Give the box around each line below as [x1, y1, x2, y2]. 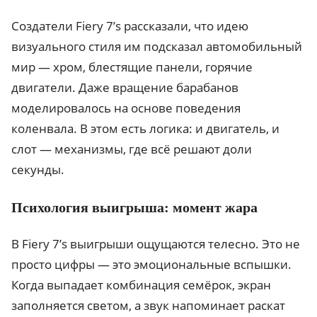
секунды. [11, 161, 64, 178]
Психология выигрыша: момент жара [11, 200, 258, 216]
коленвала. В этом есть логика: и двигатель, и [11, 120, 279, 137]
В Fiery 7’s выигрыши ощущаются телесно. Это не [11, 236, 300, 253]
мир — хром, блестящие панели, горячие [11, 59, 253, 76]
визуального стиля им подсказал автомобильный [11, 38, 302, 55]
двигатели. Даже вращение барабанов [11, 79, 238, 96]
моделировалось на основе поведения [11, 100, 241, 117]
